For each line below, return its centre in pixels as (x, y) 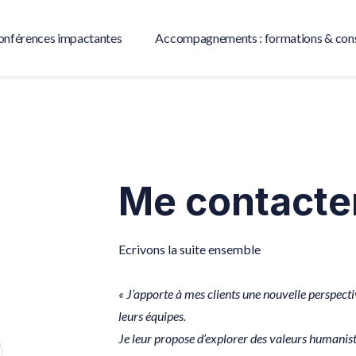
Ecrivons (142, 249)
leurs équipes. (152, 316)
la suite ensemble (214, 249)
